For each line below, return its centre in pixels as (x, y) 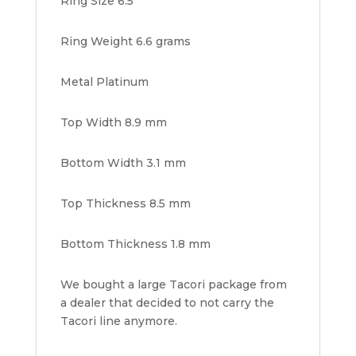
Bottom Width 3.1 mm (123, 163)
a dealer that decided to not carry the (167, 303)
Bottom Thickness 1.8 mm (135, 244)
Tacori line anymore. (118, 321)
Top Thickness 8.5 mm (125, 204)
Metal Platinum (104, 82)
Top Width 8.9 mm (113, 123)
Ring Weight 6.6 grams (125, 42)
